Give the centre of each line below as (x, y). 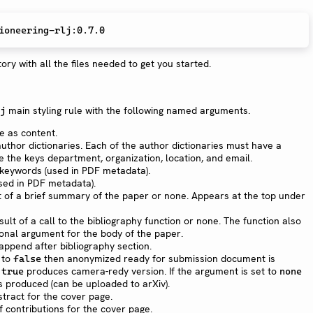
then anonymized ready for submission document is (158, 258)
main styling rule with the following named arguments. (128, 110)
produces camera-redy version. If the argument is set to (152, 271)
